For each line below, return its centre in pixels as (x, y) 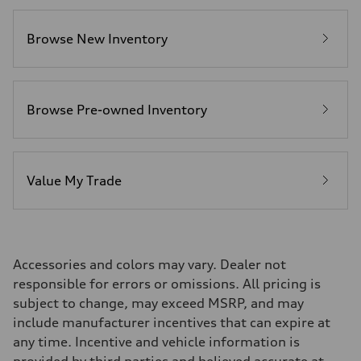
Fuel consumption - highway (87, 66)
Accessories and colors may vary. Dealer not (149, 265)
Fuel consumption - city (74, 40)
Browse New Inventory (97, 39)
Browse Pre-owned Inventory (117, 110)
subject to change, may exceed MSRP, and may (158, 303)
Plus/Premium (49, 27)
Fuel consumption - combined (89, 92)
